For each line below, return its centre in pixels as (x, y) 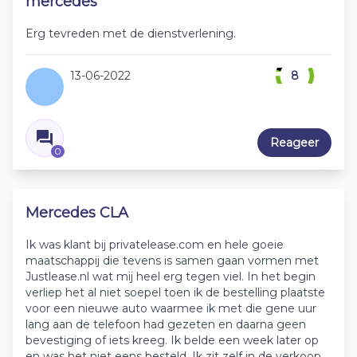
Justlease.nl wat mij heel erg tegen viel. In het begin (171, 277)
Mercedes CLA (77, 213)
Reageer (294, 143)
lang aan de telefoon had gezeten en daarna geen (166, 324)
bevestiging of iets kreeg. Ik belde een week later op (172, 340)
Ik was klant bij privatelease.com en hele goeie (155, 245)
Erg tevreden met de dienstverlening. (131, 33)
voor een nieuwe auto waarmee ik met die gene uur (171, 308)
